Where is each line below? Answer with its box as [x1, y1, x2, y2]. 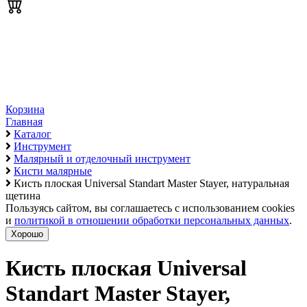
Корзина [5, 103, 45, 115]
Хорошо [11, 229, 43, 239]
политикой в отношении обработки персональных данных [14, 214, 289, 226]
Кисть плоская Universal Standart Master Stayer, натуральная [14, 177, 289, 189]
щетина [5, 190, 40, 201]
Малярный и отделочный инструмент [14, 153, 191, 164]
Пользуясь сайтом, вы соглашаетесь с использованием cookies [5, 202, 295, 214]
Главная [5, 116, 42, 127]
